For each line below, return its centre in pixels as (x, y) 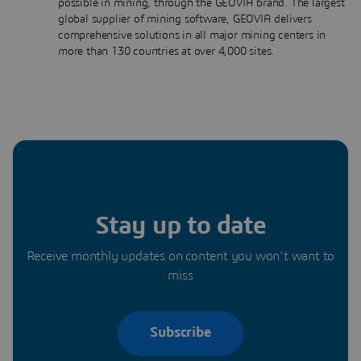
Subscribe (180, 333)
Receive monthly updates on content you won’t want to (180, 256)
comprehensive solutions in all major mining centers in (192, 35)
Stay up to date (180, 225)
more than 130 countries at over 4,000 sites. (166, 51)
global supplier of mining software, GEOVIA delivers (185, 19)
